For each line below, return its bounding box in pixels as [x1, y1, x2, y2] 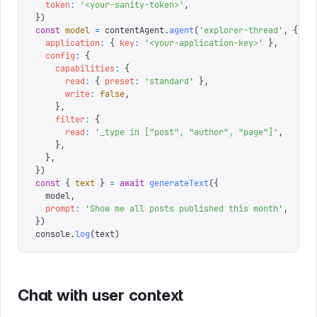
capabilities [35, 63, 115, 74]
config [35, 50, 75, 62]
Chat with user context [18, 285, 184, 304]
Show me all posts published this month [90, 203, 278, 214]
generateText [144, 178, 209, 189]
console [35, 229, 70, 240]
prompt [35, 203, 75, 214]
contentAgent [100, 25, 164, 36]
